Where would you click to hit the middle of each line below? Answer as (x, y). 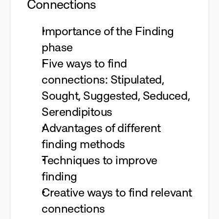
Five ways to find (84, 63)
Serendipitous (77, 112)
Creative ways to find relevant (117, 192)
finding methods (83, 144)
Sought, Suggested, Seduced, (116, 96)
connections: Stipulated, (103, 79)
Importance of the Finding (108, 31)
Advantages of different (101, 128)
